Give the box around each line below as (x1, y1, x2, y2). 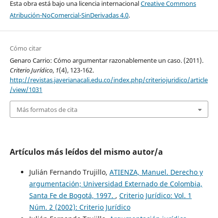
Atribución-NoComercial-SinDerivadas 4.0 (9, 11, 128, 20)
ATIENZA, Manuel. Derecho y (109, 167, 203, 177)
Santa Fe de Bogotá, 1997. (29, 190, 115, 200)
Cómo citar (9, 44, 41, 53)
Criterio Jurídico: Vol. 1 (119, 190, 192, 200)
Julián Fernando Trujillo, (29, 167, 109, 177)
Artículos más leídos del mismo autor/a (9, 146, 163, 157)
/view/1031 (9, 85, 42, 94)
